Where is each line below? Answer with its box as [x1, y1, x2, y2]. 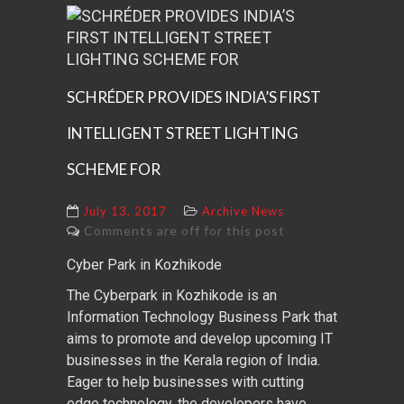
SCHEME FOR [67, 160, 161, 179]
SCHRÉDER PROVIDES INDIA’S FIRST [67, 87, 321, 106]
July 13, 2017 [83, 204, 167, 218]
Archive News [202, 204, 284, 218]
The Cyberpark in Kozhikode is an [67, 287, 277, 304]
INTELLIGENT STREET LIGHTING [67, 124, 298, 142]
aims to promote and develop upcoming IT [67, 330, 333, 347]
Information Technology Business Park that [67, 308, 337, 326]
